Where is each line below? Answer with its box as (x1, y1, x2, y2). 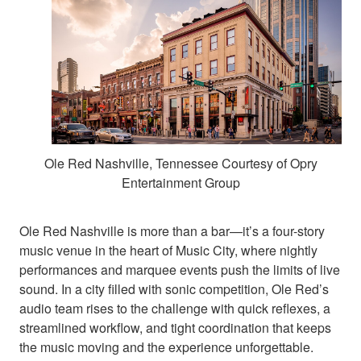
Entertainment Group (121, 172, 240, 192)
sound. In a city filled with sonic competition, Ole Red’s (19, 279, 329, 298)
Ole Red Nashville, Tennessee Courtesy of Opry (44, 153, 317, 172)
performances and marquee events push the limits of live (19, 259, 340, 279)
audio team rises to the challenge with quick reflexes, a (19, 298, 330, 317)
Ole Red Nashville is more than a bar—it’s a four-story (19, 221, 325, 240)
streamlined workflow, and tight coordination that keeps (19, 317, 331, 337)
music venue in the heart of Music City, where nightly (19, 240, 317, 259)
